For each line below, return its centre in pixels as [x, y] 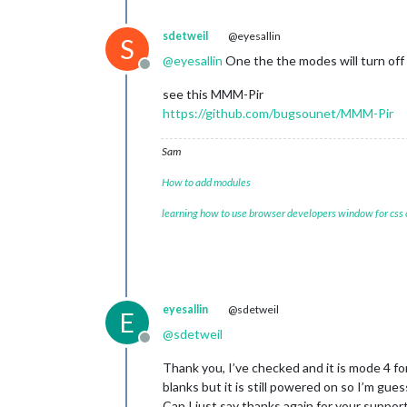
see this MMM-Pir [213, 94]
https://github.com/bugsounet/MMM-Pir [278, 113]
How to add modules [206, 182]
